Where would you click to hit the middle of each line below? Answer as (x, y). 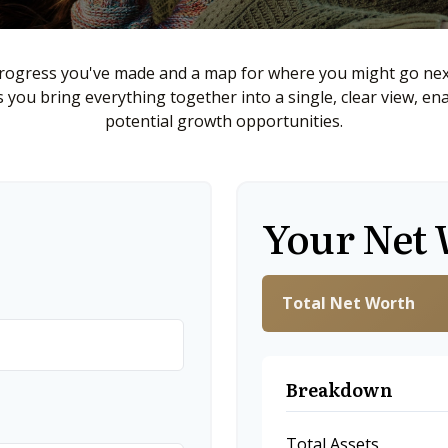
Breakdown (339, 390)
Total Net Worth (348, 303)
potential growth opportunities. (224, 121)
